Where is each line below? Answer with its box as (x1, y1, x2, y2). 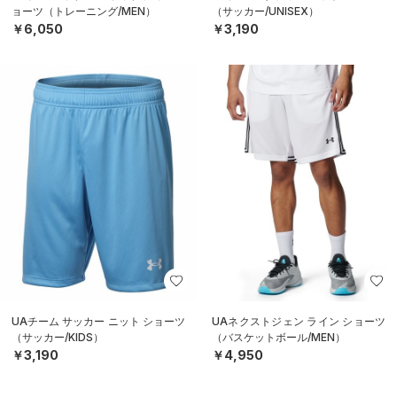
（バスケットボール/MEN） (212, 330, 346, 344)
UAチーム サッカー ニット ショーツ (12, 314, 185, 328)
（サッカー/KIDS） (12, 330, 104, 344)
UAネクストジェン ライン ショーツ (212, 314, 385, 328)
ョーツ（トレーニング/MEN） (12, 4, 156, 19)
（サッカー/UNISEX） (212, 4, 319, 19)
